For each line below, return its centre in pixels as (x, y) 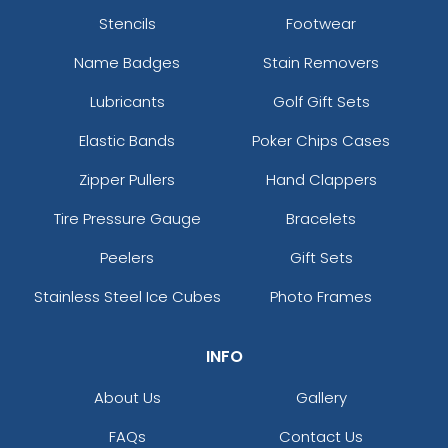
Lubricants (127, 102)
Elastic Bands (127, 141)
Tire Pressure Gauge (127, 219)
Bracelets (321, 219)
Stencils (127, 24)
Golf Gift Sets (321, 102)
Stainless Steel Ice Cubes (127, 297)
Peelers (127, 258)
